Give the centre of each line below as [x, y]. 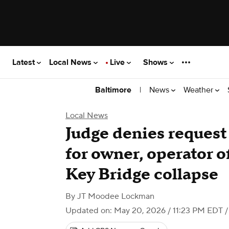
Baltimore [113, 90]
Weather [199, 90]
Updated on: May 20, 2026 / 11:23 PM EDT [144, 211]
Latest [25, 62]
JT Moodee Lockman [116, 196]
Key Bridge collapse [142, 175]
